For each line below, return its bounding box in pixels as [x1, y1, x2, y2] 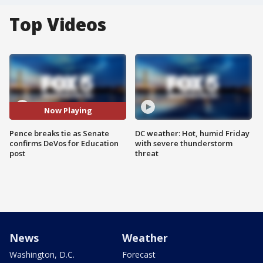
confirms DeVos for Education [9, 137, 119, 149]
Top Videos [9, 12, 106, 36]
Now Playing [43, 105, 92, 116]
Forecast [122, 248, 156, 260]
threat [135, 147, 159, 159]
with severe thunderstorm [135, 137, 232, 149]
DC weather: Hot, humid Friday [135, 127, 249, 139]
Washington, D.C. [9, 248, 75, 260]
